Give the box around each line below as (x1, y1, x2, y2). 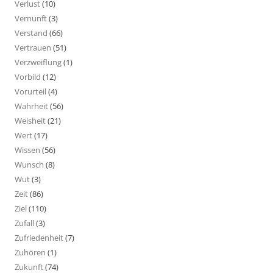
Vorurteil (15, 85, 46, 97)
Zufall (15, 217, 34, 229)
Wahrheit (15, 100, 48, 112)
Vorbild (15, 71, 41, 82)
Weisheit (15, 115, 46, 126)
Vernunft (15, 12, 47, 24)
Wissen (15, 144, 40, 155)
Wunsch (15, 158, 44, 170)
